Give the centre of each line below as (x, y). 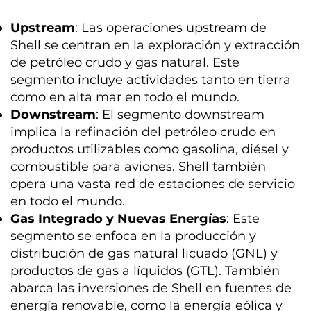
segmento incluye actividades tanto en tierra (151, 79)
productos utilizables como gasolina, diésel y (150, 149)
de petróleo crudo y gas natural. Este (125, 62)
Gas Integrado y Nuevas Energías (119, 218)
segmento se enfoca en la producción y (134, 236)
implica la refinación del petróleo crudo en (143, 132)
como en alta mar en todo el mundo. (125, 97)
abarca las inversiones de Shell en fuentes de (151, 288)
